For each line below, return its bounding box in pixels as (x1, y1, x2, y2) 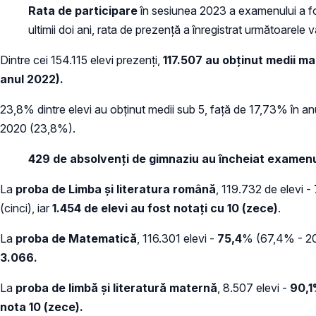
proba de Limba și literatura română (16, 182, 216, 197)
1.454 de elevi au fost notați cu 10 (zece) (52, 201, 278, 216)
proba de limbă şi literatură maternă (16, 281, 217, 296)
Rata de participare (28, 4, 138, 18)
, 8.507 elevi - (217, 281, 290, 296)
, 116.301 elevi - (137, 231, 217, 246)
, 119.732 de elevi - (216, 182, 314, 197)
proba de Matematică (16, 231, 137, 246)
